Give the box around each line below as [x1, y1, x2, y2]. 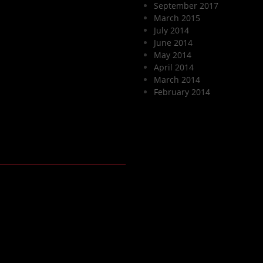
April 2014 [154, 61, 194, 73]
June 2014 [154, 36, 193, 48]
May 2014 [154, 49, 192, 60]
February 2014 [154, 86, 211, 97]
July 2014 [154, 24, 190, 36]
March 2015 [154, 12, 201, 23]
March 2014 [154, 73, 201, 85]
